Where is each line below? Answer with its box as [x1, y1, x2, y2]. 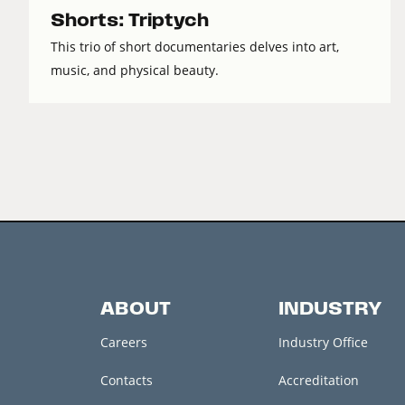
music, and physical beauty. [51, 61, 219, 80]
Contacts [99, 372, 153, 390]
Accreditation [278, 372, 359, 390]
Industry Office [278, 334, 368, 352]
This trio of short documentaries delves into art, [51, 38, 339, 56]
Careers [99, 334, 147, 352]
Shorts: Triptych [51, 11, 209, 31]
